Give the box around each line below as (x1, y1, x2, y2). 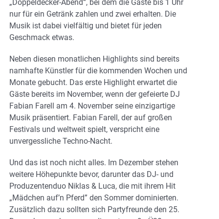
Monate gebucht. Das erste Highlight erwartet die (9, 77, 177, 87)
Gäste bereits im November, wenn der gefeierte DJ (9, 89, 180, 99)
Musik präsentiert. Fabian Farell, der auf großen (9, 112, 172, 122)
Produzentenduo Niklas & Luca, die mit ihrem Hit (9, 181, 175, 191)
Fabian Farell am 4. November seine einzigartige (9, 101, 175, 110)
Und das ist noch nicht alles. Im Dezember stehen (9, 157, 178, 167)
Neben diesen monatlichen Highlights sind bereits (9, 54, 179, 64)
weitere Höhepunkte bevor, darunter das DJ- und (9, 169, 174, 179)
